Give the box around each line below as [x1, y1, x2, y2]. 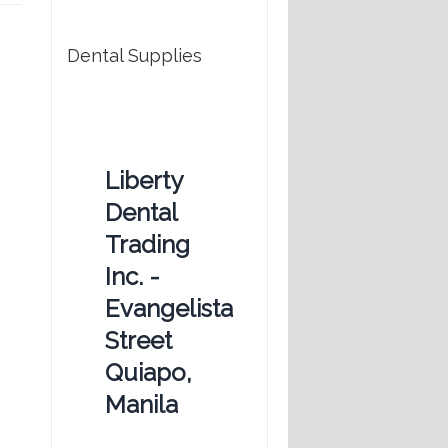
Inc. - [105, 262, 160, 292]
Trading [105, 230, 190, 260]
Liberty [105, 166, 182, 196]
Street [105, 326, 172, 356]
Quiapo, [105, 358, 192, 388]
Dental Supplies [67, 45, 202, 67]
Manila [105, 390, 178, 420]
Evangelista [105, 294, 233, 324]
